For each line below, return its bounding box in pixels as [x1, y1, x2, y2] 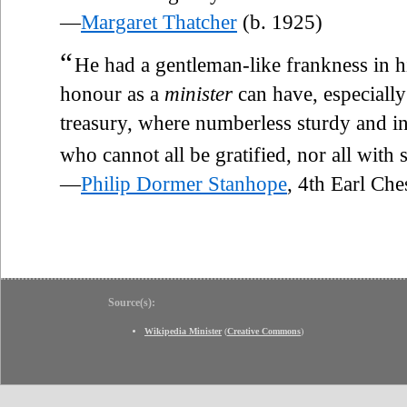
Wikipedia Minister [144, 325, 222, 336]
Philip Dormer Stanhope [81, 172, 287, 195]
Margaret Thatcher [81, 10, 237, 34]
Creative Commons [227, 325, 301, 336]
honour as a [60, 82, 164, 105]
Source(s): [108, 295, 155, 309]
